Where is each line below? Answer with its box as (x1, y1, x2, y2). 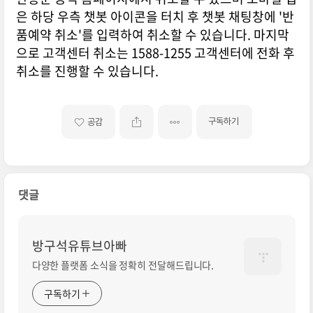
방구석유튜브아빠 (31, 236, 127, 256)
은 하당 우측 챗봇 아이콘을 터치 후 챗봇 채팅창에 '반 (15, 7, 294, 27)
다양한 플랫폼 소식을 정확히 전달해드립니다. (31, 258, 214, 272)
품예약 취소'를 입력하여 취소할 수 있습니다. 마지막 (15, 25, 289, 45)
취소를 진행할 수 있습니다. (15, 61, 159, 81)
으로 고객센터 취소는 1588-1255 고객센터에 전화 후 (15, 43, 295, 63)
